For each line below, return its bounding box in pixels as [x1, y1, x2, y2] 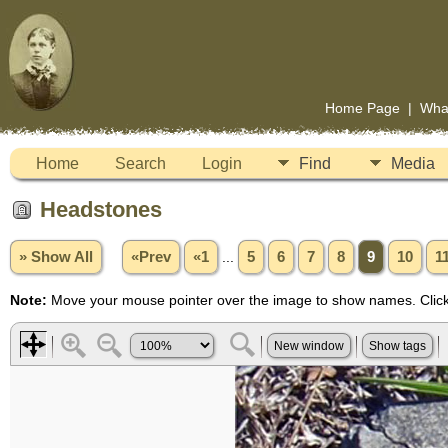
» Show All [19, 248, 93, 265]
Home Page [324, 100, 400, 116]
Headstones [40, 197, 162, 222]
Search [115, 155, 166, 172]
